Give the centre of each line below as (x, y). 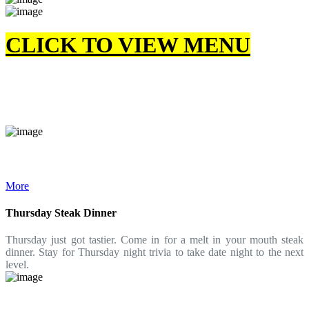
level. (17, 265)
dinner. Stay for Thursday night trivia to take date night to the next (154, 252)
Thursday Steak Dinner (61, 212)
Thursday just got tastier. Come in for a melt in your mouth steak (154, 240)
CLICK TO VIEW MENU (128, 45)
